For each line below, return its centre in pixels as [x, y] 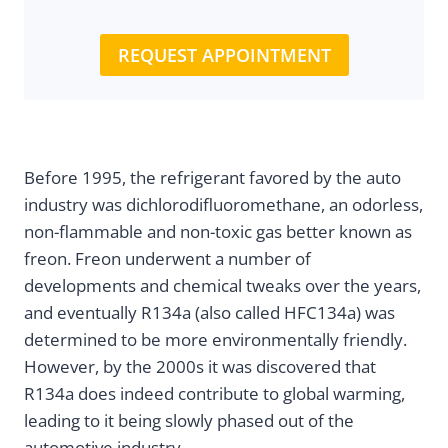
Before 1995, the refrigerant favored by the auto [212, 178]
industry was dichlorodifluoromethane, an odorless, [223, 205]
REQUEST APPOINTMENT [224, 55]
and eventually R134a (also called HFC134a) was [209, 313]
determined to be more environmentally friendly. [215, 340]
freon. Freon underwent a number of [167, 259]
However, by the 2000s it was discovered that [200, 367]
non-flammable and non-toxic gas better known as [218, 232]
